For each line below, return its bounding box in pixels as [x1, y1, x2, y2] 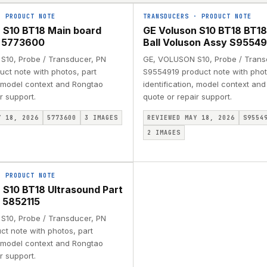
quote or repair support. [143, 92, 232, 101]
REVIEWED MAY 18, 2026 [147, 114, 235, 122]
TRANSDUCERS [143, 13, 189, 20]
